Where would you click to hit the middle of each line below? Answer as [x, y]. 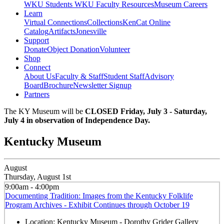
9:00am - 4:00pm [32, 186]
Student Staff [124, 76]
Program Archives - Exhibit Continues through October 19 [97, 204]
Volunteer [115, 49]
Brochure [58, 85]
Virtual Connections [55, 22]
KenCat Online [146, 22]
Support [36, 40]
